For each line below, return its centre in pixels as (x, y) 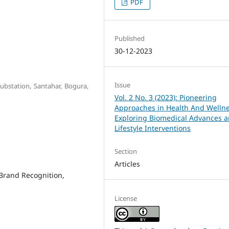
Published (130, 39)
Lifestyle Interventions (153, 128)
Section (126, 152)
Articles (128, 164)
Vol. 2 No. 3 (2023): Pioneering (166, 98)
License (126, 198)
